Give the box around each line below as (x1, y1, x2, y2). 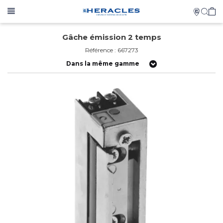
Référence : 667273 (85, 46, 138, 54)
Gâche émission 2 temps (62, 32, 161, 42)
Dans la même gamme (66, 60, 139, 67)
